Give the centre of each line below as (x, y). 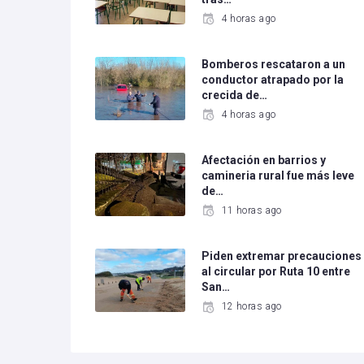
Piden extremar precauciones (282, 256)
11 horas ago (251, 211)
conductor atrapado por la (273, 80)
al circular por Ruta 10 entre (276, 272)
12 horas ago (251, 307)
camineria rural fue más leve (278, 176)
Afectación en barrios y (264, 160)
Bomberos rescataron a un (274, 65)
